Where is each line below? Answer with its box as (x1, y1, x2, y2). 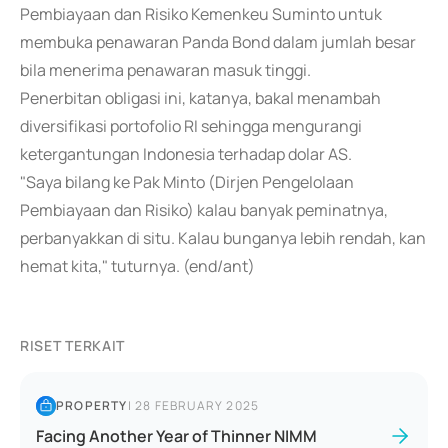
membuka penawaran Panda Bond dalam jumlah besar (20, 31, 416, 53)
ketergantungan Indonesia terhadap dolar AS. (20, 143, 352, 165)
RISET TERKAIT (20, 336, 126, 355)
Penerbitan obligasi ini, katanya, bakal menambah (20, 87, 381, 109)
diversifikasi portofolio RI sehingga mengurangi (20, 115, 362, 137)
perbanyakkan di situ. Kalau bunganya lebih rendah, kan (20, 227, 426, 249)
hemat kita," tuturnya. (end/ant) (20, 255, 255, 277)
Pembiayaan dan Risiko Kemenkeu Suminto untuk (20, 3, 382, 25)
